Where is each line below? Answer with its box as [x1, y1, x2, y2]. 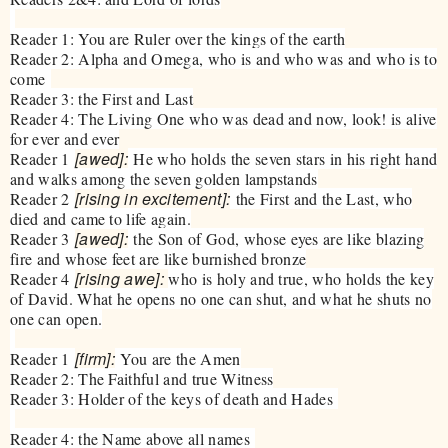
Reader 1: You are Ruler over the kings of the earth [10, 27, 346, 49]
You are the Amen [115, 347, 241, 369]
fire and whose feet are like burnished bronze [10, 247, 307, 269]
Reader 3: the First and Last [10, 87, 193, 109]
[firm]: [74, 346, 116, 370]
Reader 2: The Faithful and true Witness [10, 367, 274, 389]
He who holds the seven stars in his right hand [128, 147, 438, 169]
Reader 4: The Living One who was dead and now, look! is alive [10, 107, 437, 129]
